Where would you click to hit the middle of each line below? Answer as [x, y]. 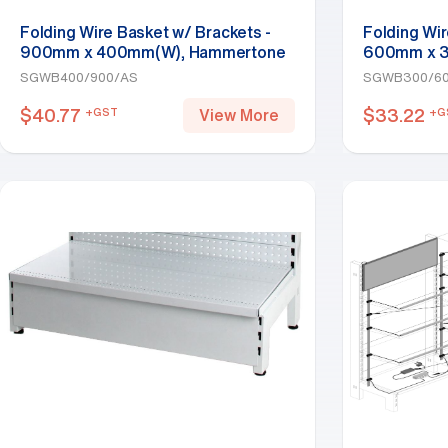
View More [239, 115]
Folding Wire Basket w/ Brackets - [146, 32]
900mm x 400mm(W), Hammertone [153, 52]
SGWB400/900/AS [79, 77]
